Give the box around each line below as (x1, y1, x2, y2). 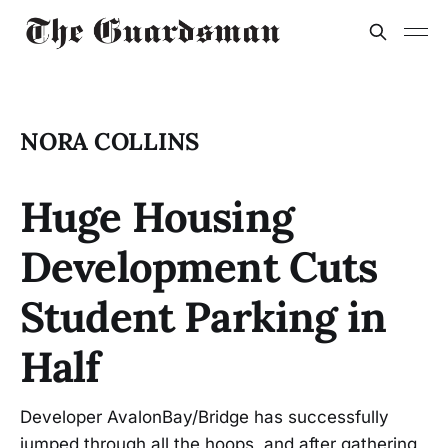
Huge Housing (20, 190, 293, 244)
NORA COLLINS (20, 126, 200, 157)
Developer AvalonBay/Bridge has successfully (20, 407, 389, 427)
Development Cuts (20, 240, 378, 294)
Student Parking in (20, 290, 386, 344)
